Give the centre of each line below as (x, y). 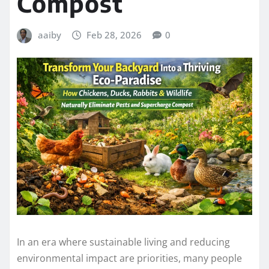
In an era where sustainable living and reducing (123, 242)
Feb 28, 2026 (114, 35)
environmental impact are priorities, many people (129, 258)
